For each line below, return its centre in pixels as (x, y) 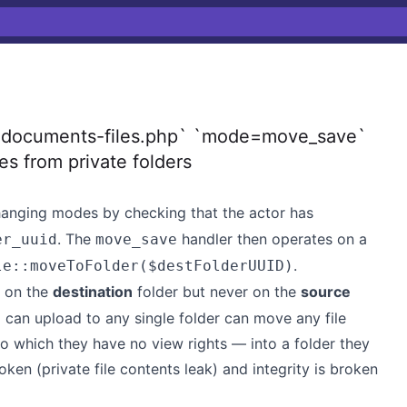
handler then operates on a (272, 239)
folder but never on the (217, 292)
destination (93, 292)
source (326, 292)
